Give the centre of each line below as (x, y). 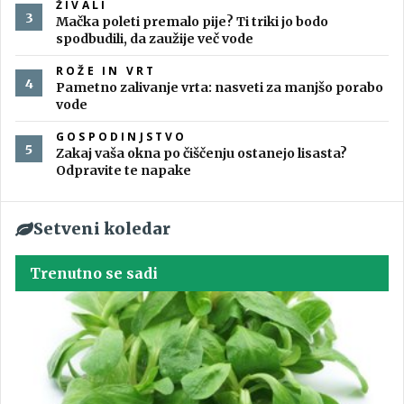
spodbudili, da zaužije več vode (155, 39)
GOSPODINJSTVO (122, 137)
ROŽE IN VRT (106, 71)
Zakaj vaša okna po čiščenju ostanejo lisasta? (202, 154)
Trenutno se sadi (94, 274)
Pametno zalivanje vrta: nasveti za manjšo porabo (220, 88)
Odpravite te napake (124, 171)
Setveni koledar (102, 229)
